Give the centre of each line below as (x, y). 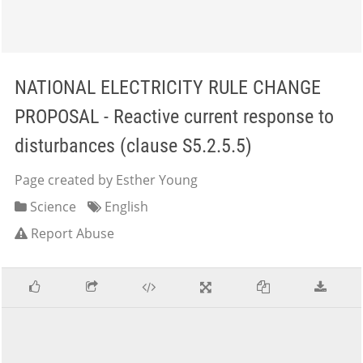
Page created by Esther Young (106, 180)
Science (51, 207)
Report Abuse (73, 233)
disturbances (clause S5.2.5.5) (133, 146)
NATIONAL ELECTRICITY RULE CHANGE (168, 88)
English (125, 207)
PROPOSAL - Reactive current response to (174, 117)
